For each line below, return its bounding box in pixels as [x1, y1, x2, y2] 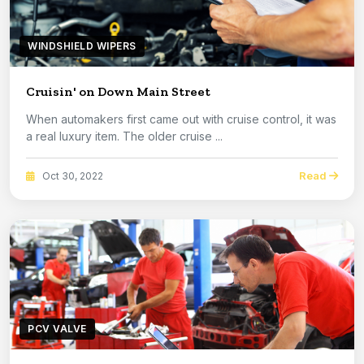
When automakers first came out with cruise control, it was [26, 112, 336, 127]
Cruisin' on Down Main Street [26, 84, 210, 100]
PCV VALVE [28, 323, 87, 336]
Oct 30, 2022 [40, 169, 103, 182]
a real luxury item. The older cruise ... [123, 129, 223, 144]
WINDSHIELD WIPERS [28, 40, 136, 53]
